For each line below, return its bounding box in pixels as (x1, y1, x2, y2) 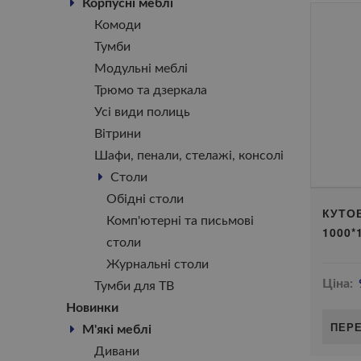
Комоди (94, 19, 141, 31)
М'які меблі (82, 323, 151, 336)
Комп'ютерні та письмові (106, 214, 254, 227)
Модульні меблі (94, 62, 188, 75)
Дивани (94, 345, 139, 358)
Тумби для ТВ (94, 280, 174, 293)
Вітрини (94, 127, 141, 140)
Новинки (66, 301, 118, 314)
